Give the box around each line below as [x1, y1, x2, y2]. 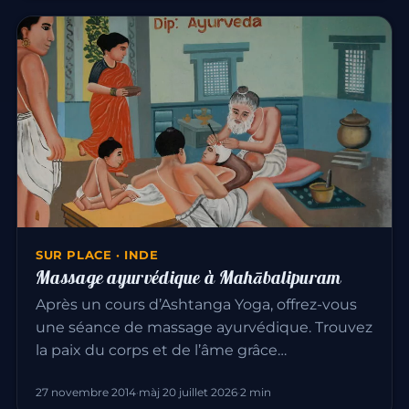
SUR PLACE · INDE [36, 246, 159, 262]
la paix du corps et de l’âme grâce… [36, 341, 287, 359]
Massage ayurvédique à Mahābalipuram [36, 265, 341, 288]
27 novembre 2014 [36, 384, 136, 399]
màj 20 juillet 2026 [139, 384, 237, 399]
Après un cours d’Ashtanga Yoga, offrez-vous [36, 295, 357, 313]
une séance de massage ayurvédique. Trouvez [36, 318, 372, 336]
